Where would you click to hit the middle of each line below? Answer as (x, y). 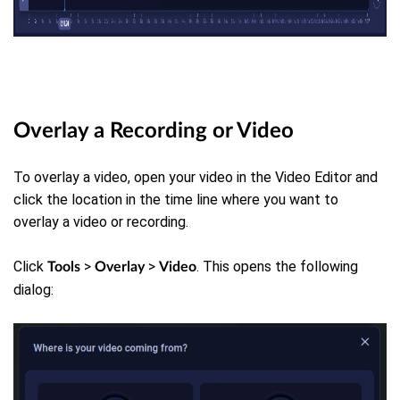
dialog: (33, 289)
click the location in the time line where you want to (176, 199)
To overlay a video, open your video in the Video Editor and (196, 177)
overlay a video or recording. (101, 221)
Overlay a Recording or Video (154, 131)
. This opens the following (277, 266)
